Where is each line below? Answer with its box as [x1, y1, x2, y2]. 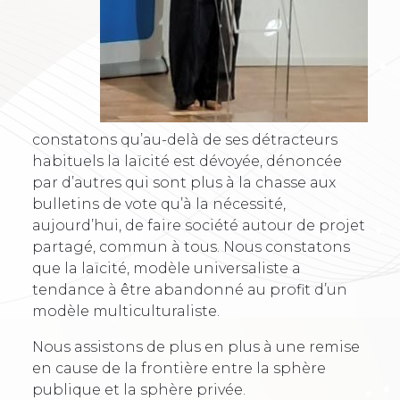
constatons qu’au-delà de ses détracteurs [32, 131, 337, 149]
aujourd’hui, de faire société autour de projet [32, 217, 365, 235]
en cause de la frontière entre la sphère [32, 360, 326, 378]
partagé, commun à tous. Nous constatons [32, 238, 350, 256]
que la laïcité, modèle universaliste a [32, 260, 301, 278]
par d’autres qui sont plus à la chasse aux [32, 174, 336, 192]
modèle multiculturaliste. [32, 303, 220, 321]
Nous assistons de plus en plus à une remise [32, 338, 360, 356]
